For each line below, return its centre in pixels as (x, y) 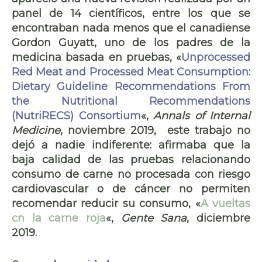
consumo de (47, 174)
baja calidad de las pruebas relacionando (131, 159)
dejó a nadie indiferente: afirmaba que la (131, 145)
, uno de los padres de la (173, 42)
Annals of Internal (202, 116)
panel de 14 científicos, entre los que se (131, 13)
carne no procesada (137, 174)
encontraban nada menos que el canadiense (131, 28)
